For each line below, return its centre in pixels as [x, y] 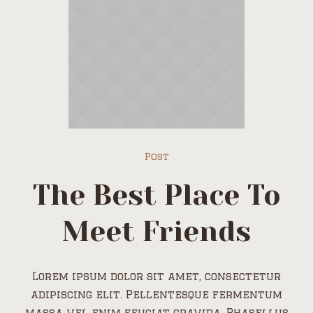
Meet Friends [156, 231]
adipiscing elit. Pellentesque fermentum [156, 294]
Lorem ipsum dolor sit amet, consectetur [156, 276]
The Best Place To [156, 195]
